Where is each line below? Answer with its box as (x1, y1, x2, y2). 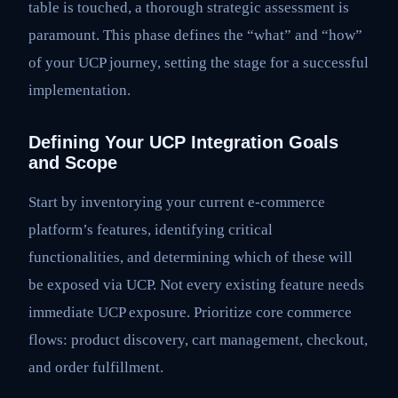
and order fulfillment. (28, 358, 163, 376)
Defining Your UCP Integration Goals (28, 132, 338, 153)
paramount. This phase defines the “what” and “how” (28, 27, 362, 44)
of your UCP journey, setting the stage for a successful (28, 54, 369, 72)
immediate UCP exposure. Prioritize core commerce (28, 303, 352, 321)
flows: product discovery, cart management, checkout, (28, 330, 368, 348)
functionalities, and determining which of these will (28, 248, 353, 266)
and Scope (28, 153, 117, 173)
